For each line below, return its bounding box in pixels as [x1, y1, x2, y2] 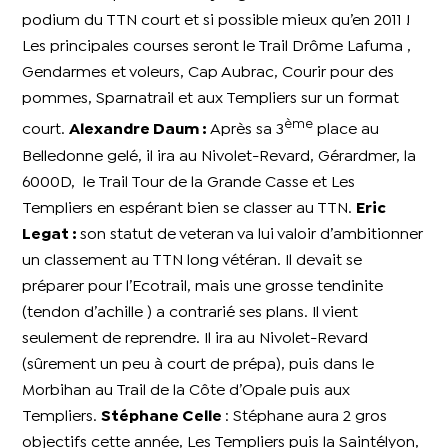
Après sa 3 [210, 123, 285, 137]
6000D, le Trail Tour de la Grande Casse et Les [22, 175, 356, 189]
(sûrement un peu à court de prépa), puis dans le [22, 357, 375, 371]
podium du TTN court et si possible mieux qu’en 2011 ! [22, 14, 411, 28]
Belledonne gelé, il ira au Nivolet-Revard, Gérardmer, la [22, 149, 417, 163]
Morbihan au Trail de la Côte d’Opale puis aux [22, 383, 351, 397]
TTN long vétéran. [152, 253, 286, 267]
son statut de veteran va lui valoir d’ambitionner [80, 227, 424, 241]
